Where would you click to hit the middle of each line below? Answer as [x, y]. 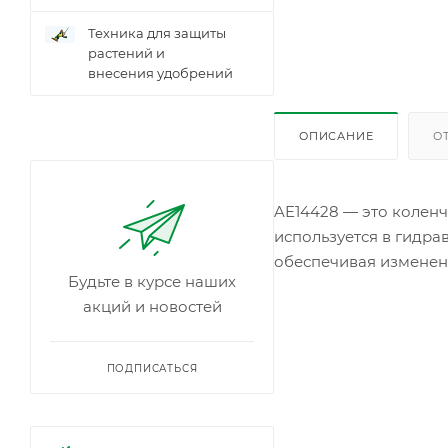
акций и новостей [152, 306]
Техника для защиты [157, 32]
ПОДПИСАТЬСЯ [152, 368]
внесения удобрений [160, 72]
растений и [126, 52]
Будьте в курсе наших [152, 281]
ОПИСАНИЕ [336, 135]
